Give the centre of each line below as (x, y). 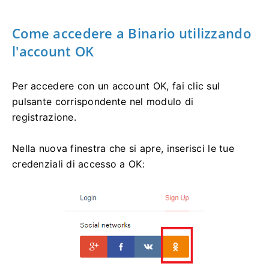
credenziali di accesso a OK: (78, 164)
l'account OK (53, 51)
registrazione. (44, 117)
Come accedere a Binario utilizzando (131, 33)
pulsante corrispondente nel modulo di (103, 102)
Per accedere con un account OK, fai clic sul (116, 86)
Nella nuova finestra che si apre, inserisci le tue (123, 149)
